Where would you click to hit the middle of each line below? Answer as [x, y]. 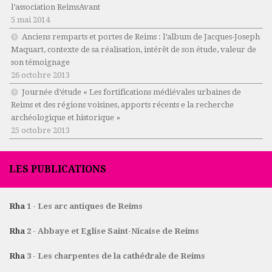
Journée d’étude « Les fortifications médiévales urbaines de [131, 92]
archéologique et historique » [66, 118]
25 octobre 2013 [40, 131]
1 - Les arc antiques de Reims [85, 206]
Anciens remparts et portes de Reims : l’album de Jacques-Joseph [141, 37]
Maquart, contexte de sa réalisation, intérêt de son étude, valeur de [134, 50]
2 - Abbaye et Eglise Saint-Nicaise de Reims [113, 231]
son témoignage [40, 63]
